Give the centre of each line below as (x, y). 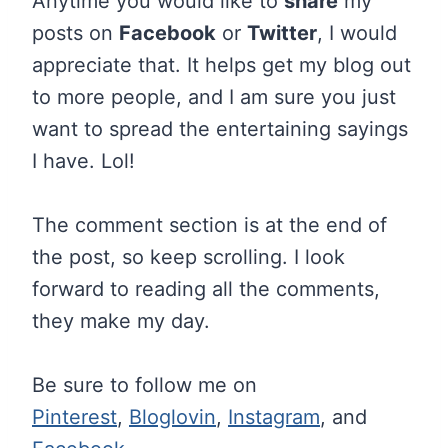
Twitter (282, 32)
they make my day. (121, 320)
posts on (75, 32)
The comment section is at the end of (209, 224)
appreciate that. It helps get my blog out (221, 64)
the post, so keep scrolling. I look (188, 256)
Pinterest (74, 416)
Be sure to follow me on (144, 384)
